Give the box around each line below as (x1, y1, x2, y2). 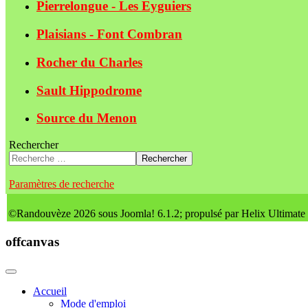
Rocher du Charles (36, 54, 142, 69)
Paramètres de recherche (9, 177, 114, 190)
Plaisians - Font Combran (36, 27, 182, 42)
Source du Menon (36, 111, 137, 126)
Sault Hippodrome (36, 82, 142, 98)
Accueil (33, 285, 67, 298)
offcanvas (5, 234, 59, 249)
